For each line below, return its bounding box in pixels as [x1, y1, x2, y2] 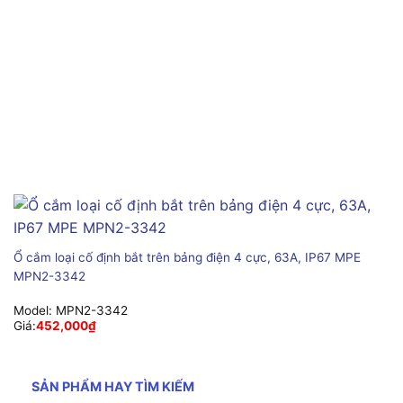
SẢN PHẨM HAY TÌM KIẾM [31, 378, 194, 394]
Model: [13, 303, 56, 318]
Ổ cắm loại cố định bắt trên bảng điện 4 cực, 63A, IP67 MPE [13, 249, 361, 264]
